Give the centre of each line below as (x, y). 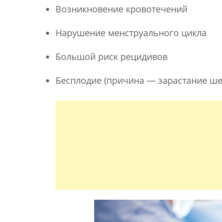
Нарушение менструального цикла (131, 32)
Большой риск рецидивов (111, 56)
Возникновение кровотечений (121, 9)
